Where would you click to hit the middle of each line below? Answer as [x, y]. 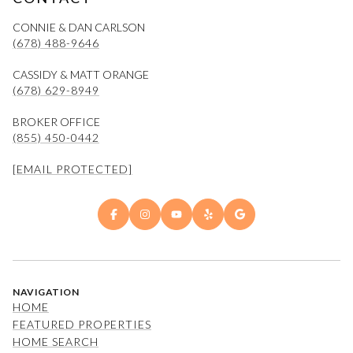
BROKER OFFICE [56, 122]
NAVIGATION [46, 292]
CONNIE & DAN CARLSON [79, 28]
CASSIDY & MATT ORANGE [81, 75]
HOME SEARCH [56, 342]
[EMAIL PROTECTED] [72, 169]
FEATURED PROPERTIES [82, 325]
